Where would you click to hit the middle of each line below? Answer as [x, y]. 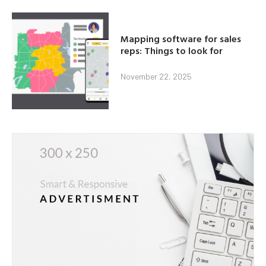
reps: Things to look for [172, 50]
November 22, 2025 [156, 76]
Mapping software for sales [181, 38]
